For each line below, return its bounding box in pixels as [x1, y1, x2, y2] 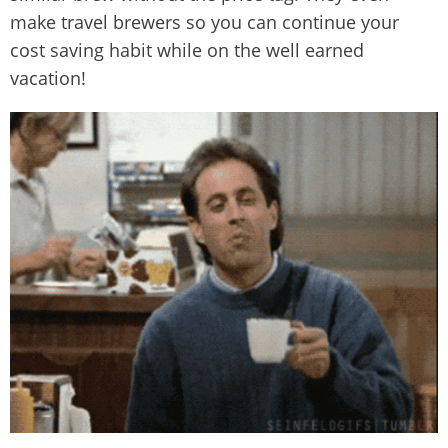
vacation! [10, 66, 86, 91]
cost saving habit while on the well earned [10, 38, 364, 63]
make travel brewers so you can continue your [10, 10, 399, 35]
